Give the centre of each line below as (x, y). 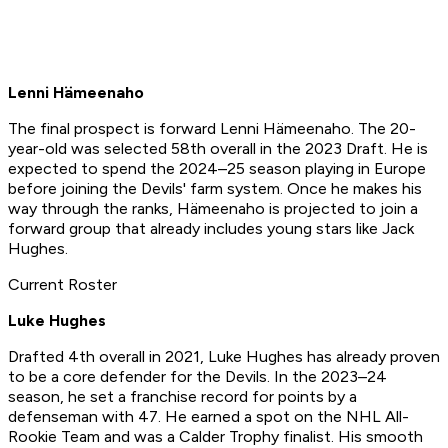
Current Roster (62, 285)
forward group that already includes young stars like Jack (211, 229)
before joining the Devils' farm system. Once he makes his (215, 189)
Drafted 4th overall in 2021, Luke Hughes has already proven (224, 357)
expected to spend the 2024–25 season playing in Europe (217, 169)
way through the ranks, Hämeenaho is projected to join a (213, 209)
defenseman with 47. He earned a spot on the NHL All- (208, 417)
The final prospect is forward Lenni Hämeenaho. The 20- (212, 129)
